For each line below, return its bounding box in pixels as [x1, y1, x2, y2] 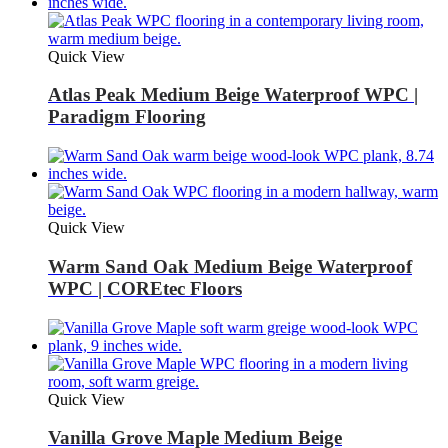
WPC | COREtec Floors [48, 277, 242, 299]
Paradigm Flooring [48, 106, 206, 128]
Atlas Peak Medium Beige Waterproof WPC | [48, 84, 418, 106]
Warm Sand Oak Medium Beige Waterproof [48, 255, 412, 277]
